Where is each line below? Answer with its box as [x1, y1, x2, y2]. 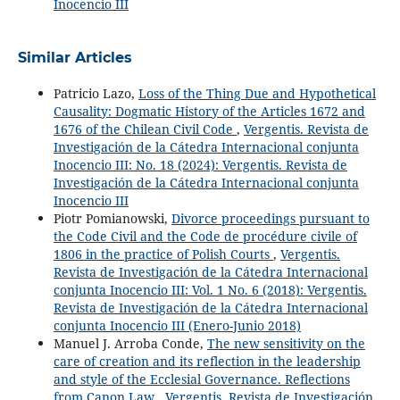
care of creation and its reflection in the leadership [53, 352, 361, 370]
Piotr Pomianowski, [53, 209, 171, 227]
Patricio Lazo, [53, 84, 138, 102]
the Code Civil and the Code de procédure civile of [53, 227, 357, 245]
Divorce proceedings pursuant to [171, 209, 370, 227]
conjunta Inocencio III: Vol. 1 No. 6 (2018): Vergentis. [53, 280, 367, 298]
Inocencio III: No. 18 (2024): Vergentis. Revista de [53, 155, 347, 173]
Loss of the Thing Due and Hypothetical [137, 84, 376, 102]
